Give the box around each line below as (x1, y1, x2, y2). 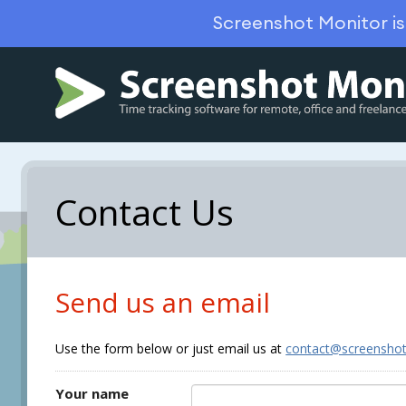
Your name (55, 383, 130, 402)
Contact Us (55, 188, 235, 237)
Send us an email (55, 285, 271, 322)
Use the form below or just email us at (55, 339, 286, 357)
